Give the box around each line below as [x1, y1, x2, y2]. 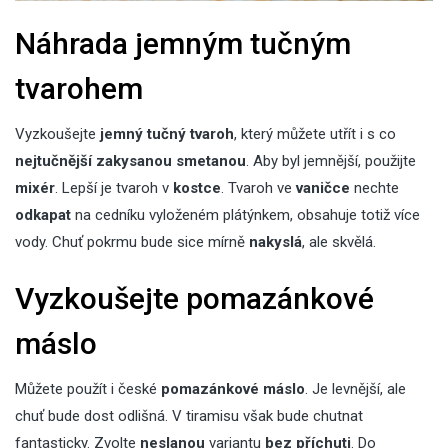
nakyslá [249, 232, 302, 251]
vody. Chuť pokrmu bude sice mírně [15, 232, 249, 251]
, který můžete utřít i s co [234, 124, 396, 143]
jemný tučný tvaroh [100, 124, 234, 143]
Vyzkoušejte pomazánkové [15, 280, 374, 316]
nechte [350, 178, 399, 197]
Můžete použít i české [15, 379, 161, 398]
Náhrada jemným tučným [15, 25, 351, 61]
